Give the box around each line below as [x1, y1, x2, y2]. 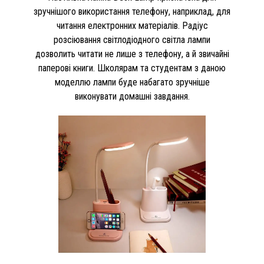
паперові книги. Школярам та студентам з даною [38, 62, 226, 74]
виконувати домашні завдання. [74, 91, 190, 102]
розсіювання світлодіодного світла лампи [54, 34, 210, 45]
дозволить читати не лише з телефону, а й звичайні [35, 48, 229, 60]
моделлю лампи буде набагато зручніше [54, 77, 210, 88]
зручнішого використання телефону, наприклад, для [34, 6, 230, 17]
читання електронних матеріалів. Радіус [56, 20, 208, 31]
